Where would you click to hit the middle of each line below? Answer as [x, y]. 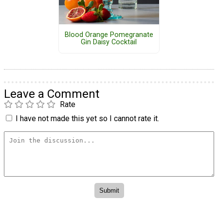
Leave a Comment [52, 94]
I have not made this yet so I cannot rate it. [87, 118]
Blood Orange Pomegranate [109, 35]
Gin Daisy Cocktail [109, 42]
